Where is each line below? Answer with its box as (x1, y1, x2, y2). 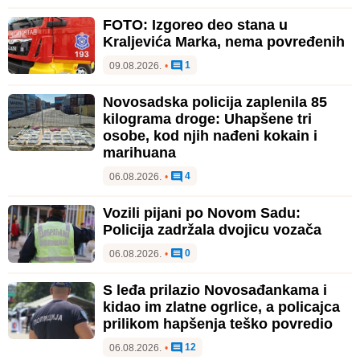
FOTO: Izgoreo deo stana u (103, 16, 288, 33)
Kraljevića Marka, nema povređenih (103, 33, 345, 50)
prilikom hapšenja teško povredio (103, 315, 333, 332)
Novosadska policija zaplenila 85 (103, 93, 327, 110)
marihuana (103, 144, 176, 161)
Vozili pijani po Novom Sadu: (103, 204, 301, 221)
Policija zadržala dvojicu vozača (103, 221, 321, 238)
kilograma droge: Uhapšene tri (103, 110, 312, 127)
